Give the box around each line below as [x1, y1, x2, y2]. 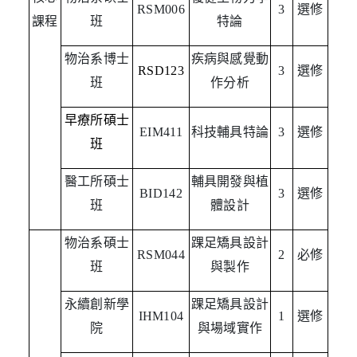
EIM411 [139, 125, 182, 139]
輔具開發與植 [190, 175, 269, 189]
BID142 [139, 186, 182, 201]
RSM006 [137, 2, 185, 17]
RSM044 [137, 248, 185, 262]
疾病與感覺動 [190, 52, 269, 66]
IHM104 [138, 309, 184, 324]
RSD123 [138, 64, 184, 78]
